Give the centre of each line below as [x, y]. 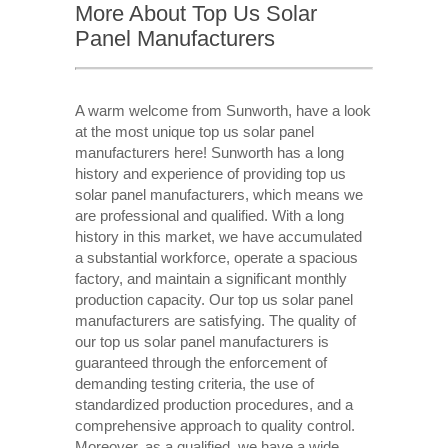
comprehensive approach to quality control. [214, 425]
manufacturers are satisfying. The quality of [215, 320]
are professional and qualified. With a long [209, 215]
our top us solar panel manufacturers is [201, 341]
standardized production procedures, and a [213, 404]
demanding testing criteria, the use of [194, 383]
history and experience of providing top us [210, 173]
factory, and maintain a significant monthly [210, 278]
